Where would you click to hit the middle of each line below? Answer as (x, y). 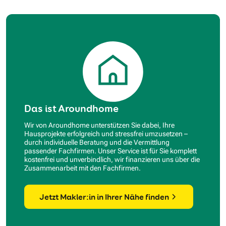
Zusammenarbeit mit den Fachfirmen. (82, 168)
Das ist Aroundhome (71, 109)
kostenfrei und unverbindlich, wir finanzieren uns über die (112, 160)
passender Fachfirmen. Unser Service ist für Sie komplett (110, 151)
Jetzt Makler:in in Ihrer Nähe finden (104, 197)
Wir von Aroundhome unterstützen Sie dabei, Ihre (99, 125)
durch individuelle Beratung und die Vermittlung (97, 143)
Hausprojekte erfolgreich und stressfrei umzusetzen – (106, 134)
